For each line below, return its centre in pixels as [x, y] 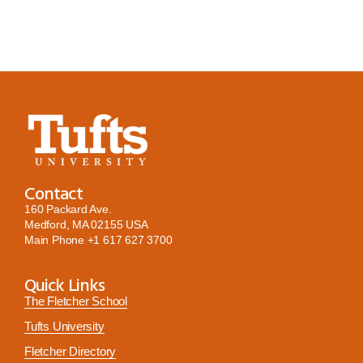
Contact [53, 193]
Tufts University [64, 327]
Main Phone [56, 240]
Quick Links [64, 284]
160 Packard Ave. [68, 209]
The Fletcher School [76, 301]
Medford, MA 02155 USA [86, 225]
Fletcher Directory [70, 352]
